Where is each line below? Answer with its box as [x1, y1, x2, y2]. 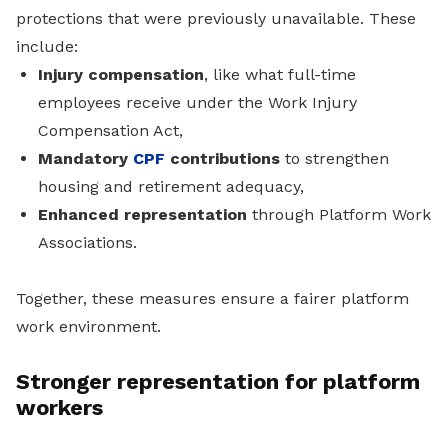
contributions [165, 149, 280, 169]
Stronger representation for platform [16, 369, 420, 395]
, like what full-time [204, 65, 356, 85]
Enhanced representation [38, 205, 252, 225]
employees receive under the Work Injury [38, 93, 357, 113]
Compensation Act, [38, 121, 183, 141]
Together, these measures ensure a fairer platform [16, 289, 409, 309]
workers [16, 395, 103, 421]
